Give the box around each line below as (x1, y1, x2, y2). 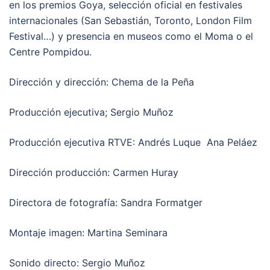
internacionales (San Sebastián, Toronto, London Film (9, 14, 252, 27)
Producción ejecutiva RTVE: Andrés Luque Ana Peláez (9, 136, 257, 148)
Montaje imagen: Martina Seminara (9, 226, 168, 239)
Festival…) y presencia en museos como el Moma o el (9, 30, 253, 42)
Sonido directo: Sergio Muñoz (9, 256, 145, 269)
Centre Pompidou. (9, 45, 92, 58)
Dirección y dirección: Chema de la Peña (9, 75, 194, 88)
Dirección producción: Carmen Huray (9, 166, 178, 178)
